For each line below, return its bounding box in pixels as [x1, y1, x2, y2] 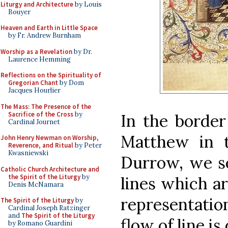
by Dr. [72, 47, 92, 56]
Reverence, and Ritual [8, 141, 73, 150]
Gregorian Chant [8, 78, 58, 87]
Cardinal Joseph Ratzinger [8, 204, 90, 212]
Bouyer [8, 7, 31, 16]
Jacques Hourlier [8, 86, 61, 95]
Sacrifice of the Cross [8, 109, 73, 119]
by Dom [58, 78, 84, 87]
